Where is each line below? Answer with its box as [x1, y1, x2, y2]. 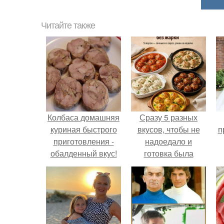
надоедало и [145, 135, 192, 147]
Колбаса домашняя [47, 111, 119, 123]
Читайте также [41, 20, 95, 30]
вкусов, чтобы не [137, 123, 200, 135]
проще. [155, 159, 182, 171]
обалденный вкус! [50, 147, 117, 159]
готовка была [143, 147, 193, 159]
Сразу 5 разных [139, 111, 197, 123]
